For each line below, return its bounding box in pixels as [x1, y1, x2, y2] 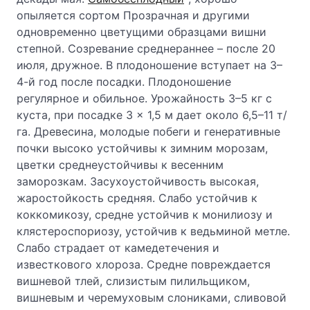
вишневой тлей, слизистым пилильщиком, [17, 274, 250, 288]
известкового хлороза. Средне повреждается [17, 257, 271, 271]
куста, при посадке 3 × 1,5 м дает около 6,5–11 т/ [17, 108, 287, 122]
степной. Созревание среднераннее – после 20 [17, 42, 275, 55]
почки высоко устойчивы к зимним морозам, [17, 141, 268, 155]
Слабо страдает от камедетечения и [17, 241, 219, 255]
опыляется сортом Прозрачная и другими [17, 8, 250, 22]
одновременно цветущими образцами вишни [17, 25, 266, 39]
